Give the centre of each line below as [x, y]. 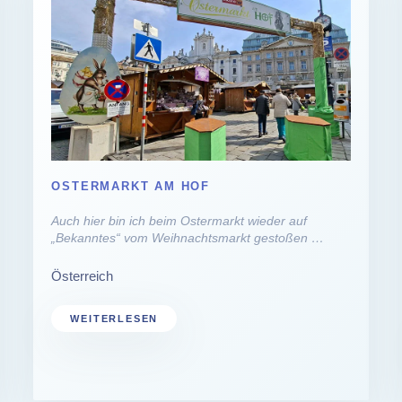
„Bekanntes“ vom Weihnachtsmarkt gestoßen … [188, 238]
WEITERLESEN [114, 319]
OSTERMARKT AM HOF [131, 187]
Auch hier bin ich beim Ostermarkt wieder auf [179, 221]
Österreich [83, 276]
